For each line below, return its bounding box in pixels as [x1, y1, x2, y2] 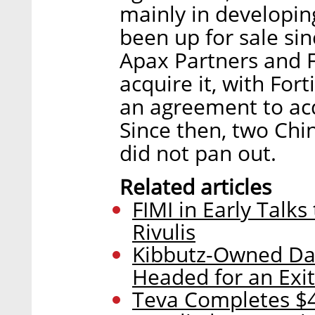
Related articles [120, 172, 271, 202]
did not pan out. [120, 139, 276, 168]
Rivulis [132, 217, 195, 247]
